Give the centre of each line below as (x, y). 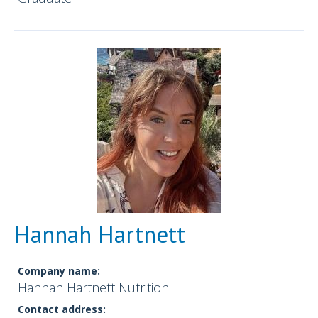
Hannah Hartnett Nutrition (93, 288)
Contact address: (62, 309)
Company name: (59, 271)
